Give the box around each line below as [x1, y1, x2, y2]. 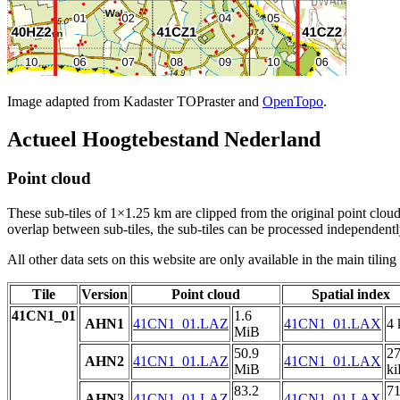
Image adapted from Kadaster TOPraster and [7, 93, 262, 109]
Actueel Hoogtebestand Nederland [7, 127, 321, 151]
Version [81, 287, 128, 303]
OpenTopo [262, 93, 323, 109]
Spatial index [312, 287, 390, 303]
